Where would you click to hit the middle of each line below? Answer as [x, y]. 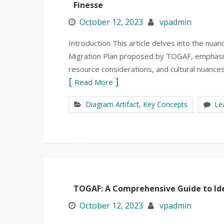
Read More [94, 82]
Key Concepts [165, 104]
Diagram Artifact [112, 104]
